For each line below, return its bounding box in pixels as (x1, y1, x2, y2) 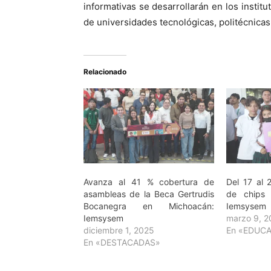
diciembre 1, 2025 (83, 224, 154, 235)
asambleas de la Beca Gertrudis (83, 188, 215, 199)
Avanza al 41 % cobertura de (83, 176, 215, 187)
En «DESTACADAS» (83, 237, 160, 247)
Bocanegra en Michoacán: (83, 200, 215, 211)
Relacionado (83, 67, 126, 76)
